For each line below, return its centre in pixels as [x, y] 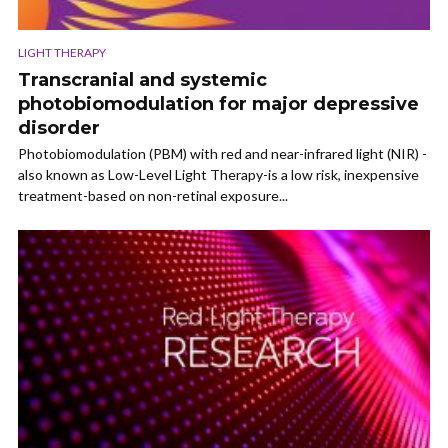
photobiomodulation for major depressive [218, 103]
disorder [59, 127]
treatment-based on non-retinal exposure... [153, 195]
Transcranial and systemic [142, 79]
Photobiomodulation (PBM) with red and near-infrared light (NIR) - [222, 153]
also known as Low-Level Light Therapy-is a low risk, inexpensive [218, 174]
